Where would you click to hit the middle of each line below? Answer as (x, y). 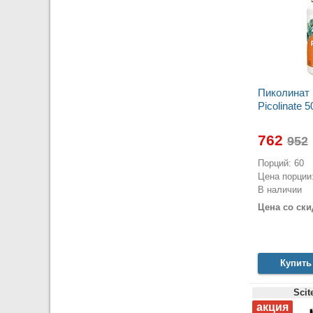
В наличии (279, 189)
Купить (296, 263)
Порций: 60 (281, 163)
